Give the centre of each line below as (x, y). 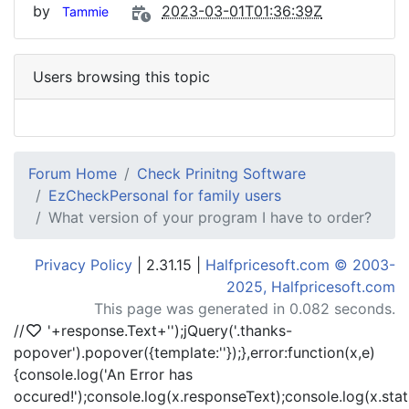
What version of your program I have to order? (210, 217)
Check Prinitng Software (221, 173)
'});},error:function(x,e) (299, 352)
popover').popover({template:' (118, 352)
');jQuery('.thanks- (231, 330)
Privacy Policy (84, 265)
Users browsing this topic (121, 77)
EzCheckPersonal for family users (165, 195)
